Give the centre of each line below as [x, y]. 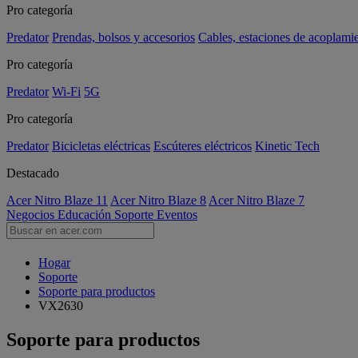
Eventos [177, 215]
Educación [86, 215]
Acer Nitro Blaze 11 [57, 200]
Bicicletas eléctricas [101, 146]
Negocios [32, 215]
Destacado [33, 173]
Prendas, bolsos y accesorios [123, 37]
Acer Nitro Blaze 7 [257, 200]
